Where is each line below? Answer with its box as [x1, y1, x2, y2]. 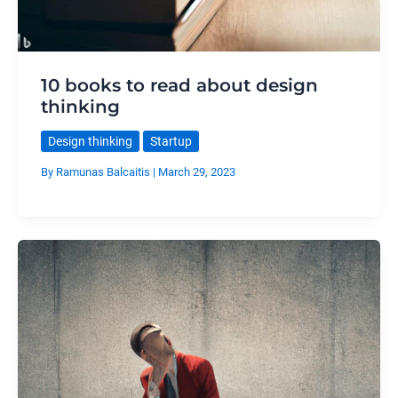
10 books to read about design [40, 74, 318, 96]
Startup [149, 133, 192, 148]
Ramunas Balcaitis [55, 165, 153, 179]
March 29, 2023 [157, 165, 235, 179]
